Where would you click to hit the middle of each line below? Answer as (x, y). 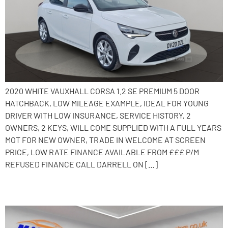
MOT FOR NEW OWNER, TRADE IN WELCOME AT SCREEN (105, 140)
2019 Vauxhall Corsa (75, 188)
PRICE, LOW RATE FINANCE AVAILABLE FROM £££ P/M (102, 152)
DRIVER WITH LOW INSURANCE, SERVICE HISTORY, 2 (98, 116)
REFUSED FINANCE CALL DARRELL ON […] (81, 164)
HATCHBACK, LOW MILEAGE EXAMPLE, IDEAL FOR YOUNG (107, 103)
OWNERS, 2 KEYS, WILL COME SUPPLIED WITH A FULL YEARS (113, 128)
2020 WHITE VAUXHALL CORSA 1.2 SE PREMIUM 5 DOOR (102, 91)
